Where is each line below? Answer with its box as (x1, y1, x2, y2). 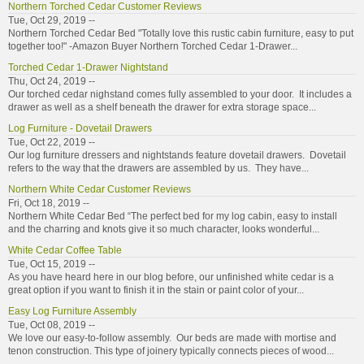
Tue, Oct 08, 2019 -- (8, 318, 95, 331)
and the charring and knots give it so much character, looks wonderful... (8, 223, 319, 235)
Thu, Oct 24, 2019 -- (8, 75, 95, 87)
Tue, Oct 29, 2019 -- (8, 14, 95, 26)
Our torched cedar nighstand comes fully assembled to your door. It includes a (8, 88, 352, 100)
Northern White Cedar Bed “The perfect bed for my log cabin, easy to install (8, 210, 337, 222)
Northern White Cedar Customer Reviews (8, 183, 191, 195)
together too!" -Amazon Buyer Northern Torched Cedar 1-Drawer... (8, 40, 297, 52)
